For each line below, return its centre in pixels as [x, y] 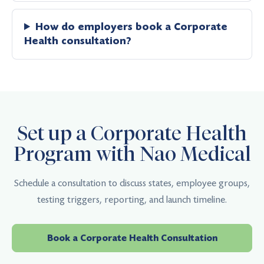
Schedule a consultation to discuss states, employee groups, [132, 183]
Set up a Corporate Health [132, 133]
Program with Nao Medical [132, 154]
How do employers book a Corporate [132, 27]
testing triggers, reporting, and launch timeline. [132, 199]
